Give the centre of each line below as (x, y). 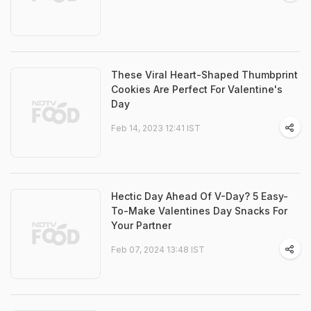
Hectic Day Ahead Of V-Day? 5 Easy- (200, 196)
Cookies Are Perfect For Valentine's (197, 89)
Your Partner (141, 225)
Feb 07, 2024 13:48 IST (158, 250)
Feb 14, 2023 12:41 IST (156, 128)
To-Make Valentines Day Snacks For (199, 211)
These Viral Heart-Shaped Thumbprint (204, 75)
